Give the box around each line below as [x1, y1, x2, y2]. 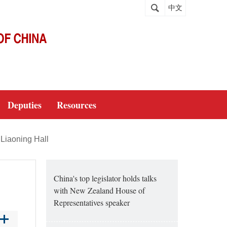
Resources [57, 98, 96, 111]
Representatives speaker [54, 197, 130, 208]
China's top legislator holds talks [54, 173, 157, 183]
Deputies [8, 98, 42, 111]
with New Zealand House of [54, 185, 145, 196]
